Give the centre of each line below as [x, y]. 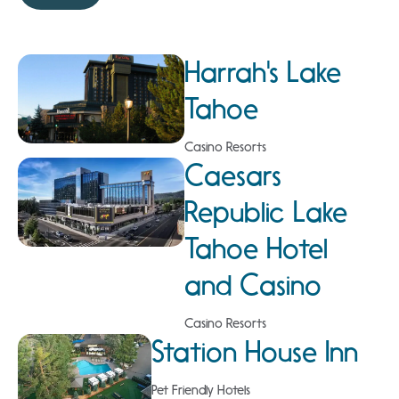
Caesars [232, 176]
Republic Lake [265, 212]
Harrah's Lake [262, 73]
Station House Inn [255, 352]
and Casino [252, 285]
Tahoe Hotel [256, 249]
